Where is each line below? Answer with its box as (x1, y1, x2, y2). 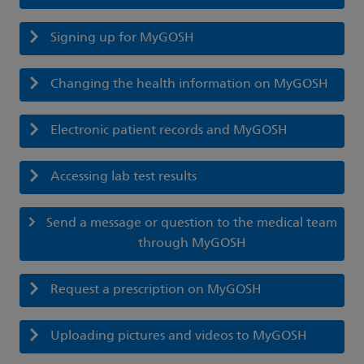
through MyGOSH (137, 237, 246, 251)
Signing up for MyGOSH (50, 32, 194, 45)
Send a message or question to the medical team (46, 217, 338, 231)
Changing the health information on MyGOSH (50, 78, 328, 92)
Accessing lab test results (50, 171, 197, 184)
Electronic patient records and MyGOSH (50, 124, 288, 138)
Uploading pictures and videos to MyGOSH (50, 330, 307, 344)
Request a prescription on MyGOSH (50, 284, 262, 297)
